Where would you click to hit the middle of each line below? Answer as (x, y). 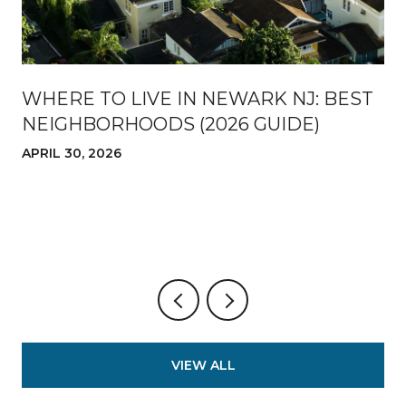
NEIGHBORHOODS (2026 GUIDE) (171, 125)
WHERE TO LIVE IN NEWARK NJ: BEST (198, 99)
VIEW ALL (203, 366)
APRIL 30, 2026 (72, 154)
